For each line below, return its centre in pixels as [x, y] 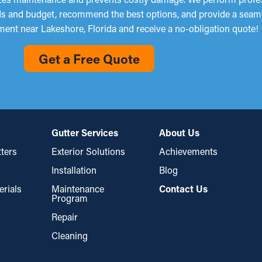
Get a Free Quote [89, 59]
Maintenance [77, 189]
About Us [179, 132]
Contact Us [183, 189]
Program [69, 198]
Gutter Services [85, 132]
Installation [74, 170]
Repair [64, 217]
